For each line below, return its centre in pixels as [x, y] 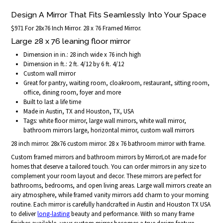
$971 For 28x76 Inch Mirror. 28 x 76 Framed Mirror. [76, 28]
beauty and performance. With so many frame [132, 214]
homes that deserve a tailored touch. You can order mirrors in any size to [109, 166]
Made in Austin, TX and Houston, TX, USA [79, 111]
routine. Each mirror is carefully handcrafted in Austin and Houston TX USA [111, 204]
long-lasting [54, 214]
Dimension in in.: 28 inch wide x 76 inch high [82, 54]
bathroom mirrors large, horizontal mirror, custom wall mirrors [109, 130]
